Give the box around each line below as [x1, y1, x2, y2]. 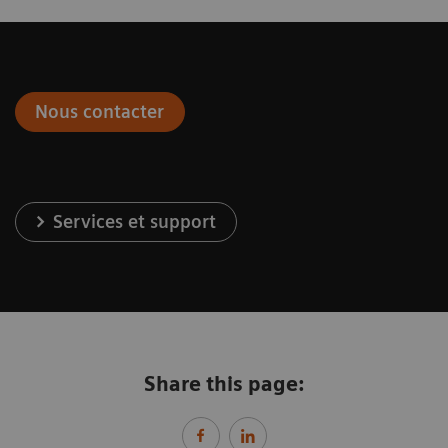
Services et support [53, 210, 217, 232]
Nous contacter [35, 100, 165, 122]
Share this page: [144, 371, 304, 396]
